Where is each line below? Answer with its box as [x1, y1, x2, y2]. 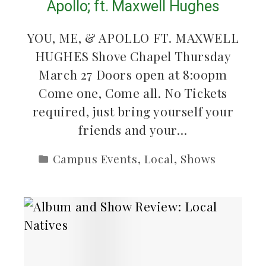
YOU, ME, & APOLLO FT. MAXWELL [27, 28, 239, 46]
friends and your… [78, 121, 188, 138]
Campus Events [52, 151, 138, 166]
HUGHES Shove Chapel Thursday [34, 47, 232, 64]
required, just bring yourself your [32, 102, 234, 119]
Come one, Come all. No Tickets [38, 84, 227, 101]
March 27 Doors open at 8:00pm [39, 65, 227, 83]
